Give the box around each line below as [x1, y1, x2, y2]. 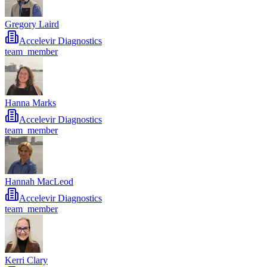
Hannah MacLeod [5, 176, 73, 187]
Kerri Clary [5, 255, 48, 266]
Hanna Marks [5, 98, 56, 108]
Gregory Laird [5, 19, 59, 30]
